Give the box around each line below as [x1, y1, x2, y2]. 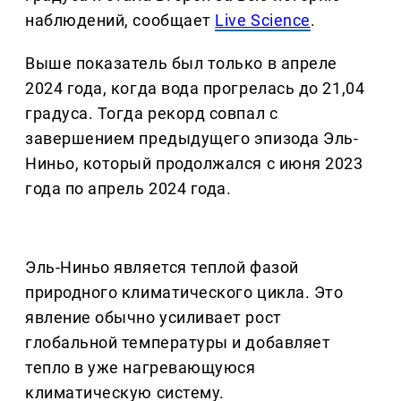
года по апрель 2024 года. [25, 179, 232, 199]
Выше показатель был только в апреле [25, 54, 337, 73]
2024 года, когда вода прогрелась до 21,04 [25, 79, 365, 98]
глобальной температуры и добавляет [25, 333, 331, 353]
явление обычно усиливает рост [25, 308, 282, 328]
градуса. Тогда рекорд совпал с [25, 104, 278, 124]
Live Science [215, 11, 311, 30]
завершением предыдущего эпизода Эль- [25, 129, 359, 149]
